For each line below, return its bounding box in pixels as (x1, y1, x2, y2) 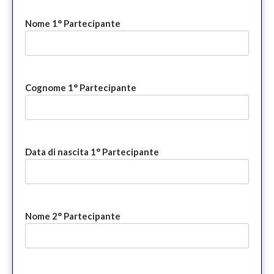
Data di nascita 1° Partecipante (25, 146, 159, 157)
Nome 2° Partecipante (25, 210, 120, 221)
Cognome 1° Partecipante (25, 81, 136, 93)
